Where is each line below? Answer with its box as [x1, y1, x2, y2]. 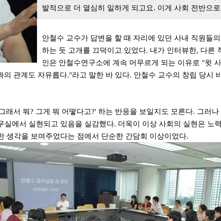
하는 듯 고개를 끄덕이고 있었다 [42, 46, 146, 54]
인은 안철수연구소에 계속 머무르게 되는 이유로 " [42, 59, 205, 67]
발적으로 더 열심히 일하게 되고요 [42, 4, 153, 12]
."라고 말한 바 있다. [67, 71, 132, 79]
